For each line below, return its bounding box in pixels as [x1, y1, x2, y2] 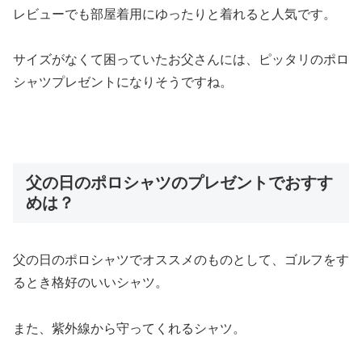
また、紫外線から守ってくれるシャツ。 [13, 322, 246, 336]
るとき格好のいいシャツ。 [13, 276, 168, 290]
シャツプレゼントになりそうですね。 [13, 75, 233, 90]
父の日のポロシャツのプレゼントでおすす [26, 174, 333, 192]
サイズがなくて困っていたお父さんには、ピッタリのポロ [13, 53, 349, 67]
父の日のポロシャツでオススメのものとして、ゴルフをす [13, 253, 349, 267]
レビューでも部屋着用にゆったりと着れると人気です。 [13, 6, 336, 21]
